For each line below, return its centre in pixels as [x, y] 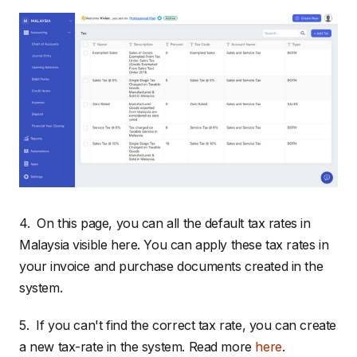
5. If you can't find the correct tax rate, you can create [178, 326]
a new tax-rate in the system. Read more [137, 347]
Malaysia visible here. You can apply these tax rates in [174, 245]
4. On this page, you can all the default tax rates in [165, 224]
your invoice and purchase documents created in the [171, 267]
